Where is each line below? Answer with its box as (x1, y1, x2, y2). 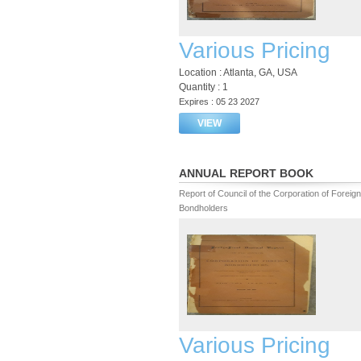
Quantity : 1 (179, 81, 228, 93)
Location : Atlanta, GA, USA (179, 67, 297, 78)
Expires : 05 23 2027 (179, 97, 259, 106)
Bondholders (179, 203, 228, 213)
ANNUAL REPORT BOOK (179, 167, 313, 180)
